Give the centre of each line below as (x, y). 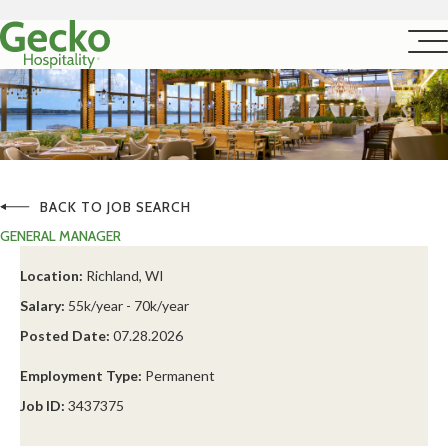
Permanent (178, 376)
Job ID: (42, 406)
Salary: (42, 306)
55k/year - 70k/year (127, 306)
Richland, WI (123, 276)
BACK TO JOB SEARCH (115, 207)
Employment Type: (81, 376)
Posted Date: (65, 336)
